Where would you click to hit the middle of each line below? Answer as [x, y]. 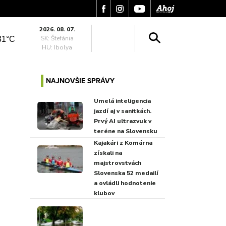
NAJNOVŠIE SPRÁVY [80, 81]
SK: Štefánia [57, 38]
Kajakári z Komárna [123, 143]
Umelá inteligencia [122, 101]
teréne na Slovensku [125, 131]
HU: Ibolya [57, 47]
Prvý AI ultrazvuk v [122, 121]
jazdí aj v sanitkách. [122, 111]
